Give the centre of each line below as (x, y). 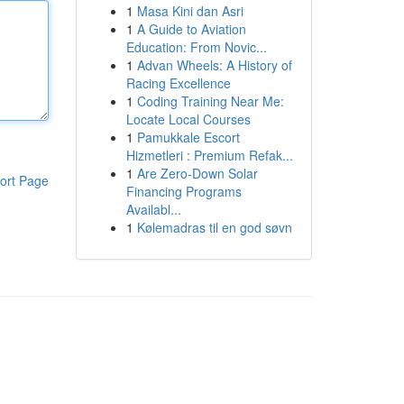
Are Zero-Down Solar (197, 173)
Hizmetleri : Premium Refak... (209, 155)
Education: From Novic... (196, 47)
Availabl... (153, 209)
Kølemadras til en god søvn (214, 227)
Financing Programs (184, 191)
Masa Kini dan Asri (190, 11)
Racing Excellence (178, 83)
